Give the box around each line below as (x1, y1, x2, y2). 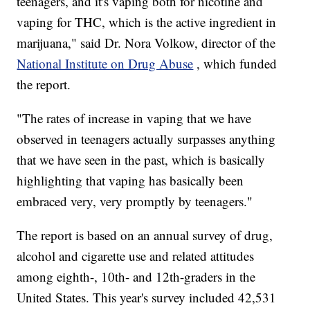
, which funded (197, 55, 277, 73)
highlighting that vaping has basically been (17, 172, 244, 190)
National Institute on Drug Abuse (17, 55, 194, 73)
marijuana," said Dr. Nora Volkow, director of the (17, 34, 276, 52)
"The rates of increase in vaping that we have (17, 109, 252, 127)
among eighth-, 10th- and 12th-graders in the (17, 268, 256, 286)
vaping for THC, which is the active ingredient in (17, 13, 277, 31)
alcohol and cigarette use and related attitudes (17, 247, 255, 265)
